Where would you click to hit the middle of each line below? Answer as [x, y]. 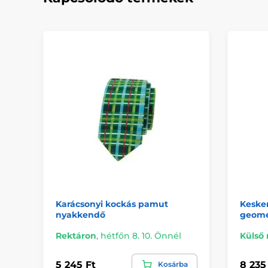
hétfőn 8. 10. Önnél [141, 236]
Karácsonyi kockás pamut [112, 204]
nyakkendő [80, 215]
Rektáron [76, 236]
